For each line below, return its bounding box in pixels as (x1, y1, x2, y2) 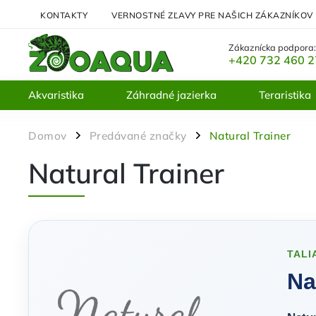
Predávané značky (89, 129, 187, 142)
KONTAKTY (40, 9, 87, 20)
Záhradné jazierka (126, 88, 217, 102)
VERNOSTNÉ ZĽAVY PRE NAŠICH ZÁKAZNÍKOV (111, 9, 313, 20)
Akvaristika (28, 88, 84, 102)
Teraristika (259, 88, 311, 102)
